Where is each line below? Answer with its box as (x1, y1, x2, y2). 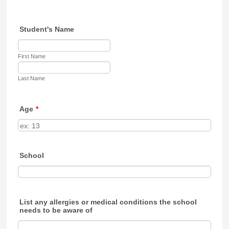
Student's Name (19, 25, 75, 33)
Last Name (18, 75, 45, 81)
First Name (18, 53, 46, 59)
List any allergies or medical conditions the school (19, 198, 197, 206)
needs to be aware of (19, 206, 93, 214)
